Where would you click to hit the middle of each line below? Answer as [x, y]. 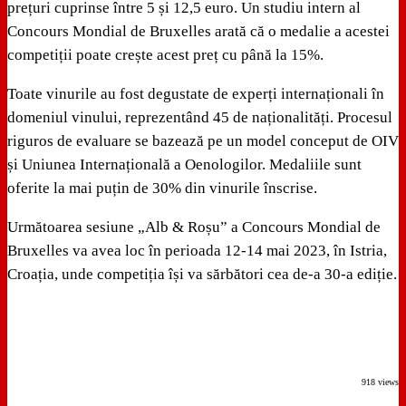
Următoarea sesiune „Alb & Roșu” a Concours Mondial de [194, 227]
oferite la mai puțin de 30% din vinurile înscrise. [162, 188]
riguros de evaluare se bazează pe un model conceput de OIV [203, 141]
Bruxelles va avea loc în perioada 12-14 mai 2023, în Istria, [197, 251]
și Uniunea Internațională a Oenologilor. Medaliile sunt [184, 165]
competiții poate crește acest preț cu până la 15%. [165, 55]
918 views [380, 382]
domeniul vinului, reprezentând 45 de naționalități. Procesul [200, 118]
